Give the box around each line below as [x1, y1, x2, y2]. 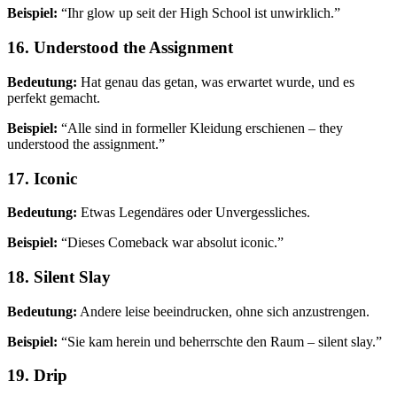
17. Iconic [7, 168, 77, 188]
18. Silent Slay [7, 268, 111, 287]
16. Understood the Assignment [7, 38, 233, 58]
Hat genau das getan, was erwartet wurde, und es [77, 74, 354, 90]
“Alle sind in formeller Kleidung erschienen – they [58, 120, 343, 136]
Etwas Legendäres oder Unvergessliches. [77, 205, 310, 221]
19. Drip [7, 366, 67, 385]
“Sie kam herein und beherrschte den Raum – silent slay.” [58, 333, 382, 349]
